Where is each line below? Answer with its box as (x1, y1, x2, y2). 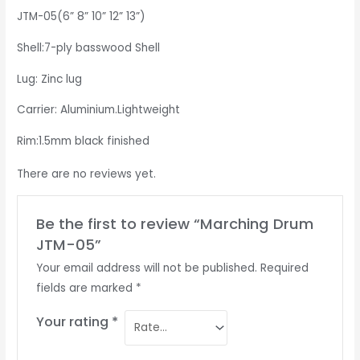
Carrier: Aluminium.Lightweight (17, 102, 181, 118)
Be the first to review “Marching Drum (35, 213, 313, 234)
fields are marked (35, 280, 136, 296)
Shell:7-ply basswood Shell (17, 40, 161, 56)
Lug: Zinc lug (17, 71, 83, 87)
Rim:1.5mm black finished (17, 133, 150, 149)
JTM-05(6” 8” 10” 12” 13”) (17, 9, 146, 25)
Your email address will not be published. (35, 260, 257, 276)
